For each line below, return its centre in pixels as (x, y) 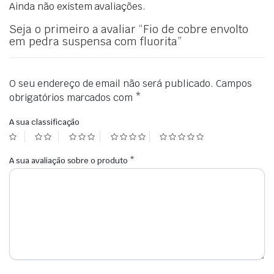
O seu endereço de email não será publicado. (111, 84)
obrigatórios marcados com (72, 98)
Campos (234, 84)
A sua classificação (45, 122)
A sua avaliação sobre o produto (70, 161)
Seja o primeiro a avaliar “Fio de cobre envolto (129, 29)
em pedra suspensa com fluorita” (96, 42)
